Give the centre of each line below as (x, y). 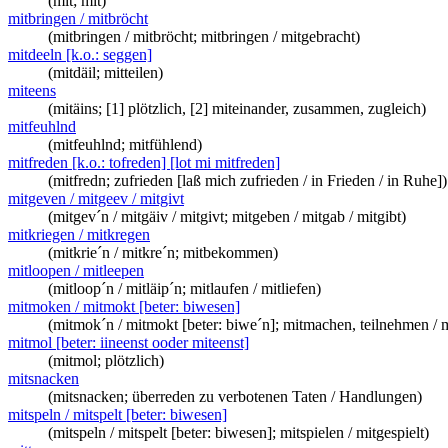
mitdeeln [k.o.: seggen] (80, 54)
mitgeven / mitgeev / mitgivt (96, 198)
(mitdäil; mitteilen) (105, 72)
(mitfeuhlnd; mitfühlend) (125, 144)
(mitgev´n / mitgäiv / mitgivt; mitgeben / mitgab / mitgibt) (227, 216)
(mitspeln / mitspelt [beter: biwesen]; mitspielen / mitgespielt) (238, 432)
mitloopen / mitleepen (76, 270)
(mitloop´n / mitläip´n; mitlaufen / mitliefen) (184, 288)
